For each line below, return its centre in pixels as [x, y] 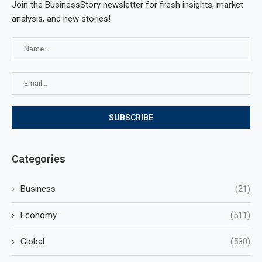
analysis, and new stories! [61, 19]
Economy [39, 216]
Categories [39, 159]
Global [32, 242]
